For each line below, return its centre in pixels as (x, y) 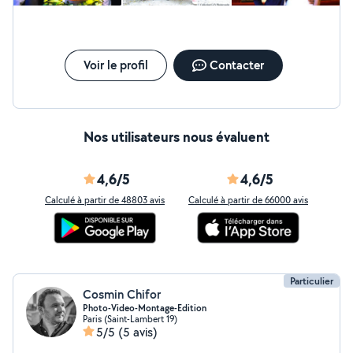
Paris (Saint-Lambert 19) (130, 319)
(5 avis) (138, 332)
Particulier (312, 281)
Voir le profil (115, 65)
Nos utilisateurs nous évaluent (176, 137)
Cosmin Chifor (122, 294)
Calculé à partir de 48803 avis (105, 200)
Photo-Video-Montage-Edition (145, 308)
